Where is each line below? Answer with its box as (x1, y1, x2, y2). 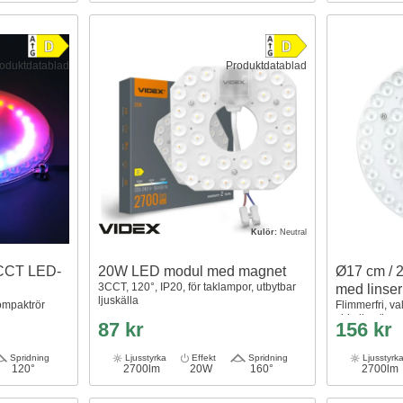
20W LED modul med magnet (98, 263, 287, 279)
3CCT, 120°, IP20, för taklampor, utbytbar (98, 280, 297, 293)
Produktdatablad (226, 58, 308, 71)
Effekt (188, 352, 216, 363)
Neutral (280, 226, 308, 237)
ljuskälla (98, 293, 139, 307)
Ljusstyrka (121, 352, 166, 363)
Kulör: (251, 226, 281, 237)
